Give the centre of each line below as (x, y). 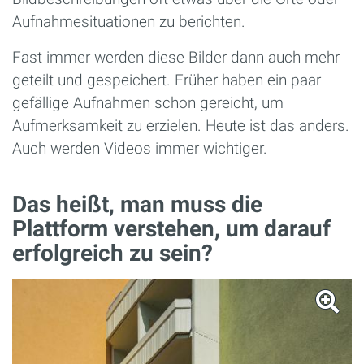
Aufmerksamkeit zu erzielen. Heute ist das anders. (181, 126)
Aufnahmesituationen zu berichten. (129, 22)
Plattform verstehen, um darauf (171, 229)
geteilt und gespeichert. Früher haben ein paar (167, 80)
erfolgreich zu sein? (113, 253)
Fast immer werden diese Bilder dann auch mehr (176, 58)
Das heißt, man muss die (137, 205)
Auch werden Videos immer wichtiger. (140, 149)
